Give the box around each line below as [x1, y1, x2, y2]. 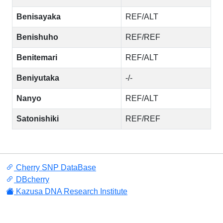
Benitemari [16, 53, 57, 62]
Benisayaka [16, 12, 61, 21]
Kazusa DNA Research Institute [14, 187, 127, 196]
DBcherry [14, 175, 49, 184]
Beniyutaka [16, 74, 59, 82]
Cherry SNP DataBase [14, 163, 96, 172]
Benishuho [16, 33, 58, 41]
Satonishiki [16, 114, 59, 123]
